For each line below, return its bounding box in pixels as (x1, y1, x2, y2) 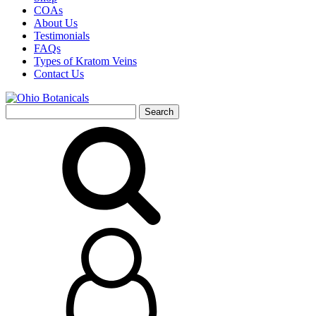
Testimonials (34, 30, 90, 42)
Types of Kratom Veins (34, 55, 137, 67)
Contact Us (34, 68, 84, 80)
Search (5, 104, 35, 116)
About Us (34, 17, 78, 29)
